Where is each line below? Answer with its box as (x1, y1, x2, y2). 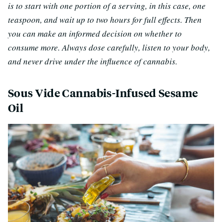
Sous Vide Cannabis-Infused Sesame (8, 85, 198, 100)
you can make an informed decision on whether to (8, 27, 182, 39)
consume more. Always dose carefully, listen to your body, (8, 41, 210, 53)
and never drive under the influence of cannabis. (8, 55, 177, 67)
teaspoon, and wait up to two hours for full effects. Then (8, 13, 202, 25)
